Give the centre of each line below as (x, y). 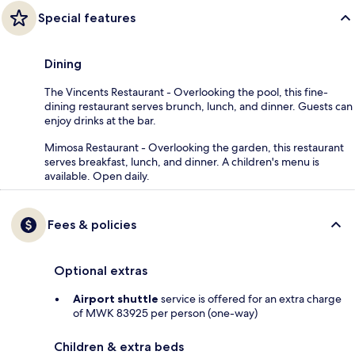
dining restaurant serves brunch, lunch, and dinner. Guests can (198, 107)
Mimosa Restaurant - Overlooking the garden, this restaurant (194, 148)
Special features (87, 18)
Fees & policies (92, 225)
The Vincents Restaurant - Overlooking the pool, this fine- (186, 92)
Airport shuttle (116, 299)
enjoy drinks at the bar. (100, 121)
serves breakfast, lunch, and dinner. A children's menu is (182, 162)
